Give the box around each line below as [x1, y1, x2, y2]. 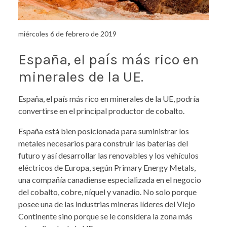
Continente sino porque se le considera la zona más [18, 211, 193, 221]
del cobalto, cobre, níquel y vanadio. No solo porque [18, 187, 197, 197]
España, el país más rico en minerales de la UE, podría [18, 94, 199, 104]
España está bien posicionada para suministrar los [18, 126, 189, 136]
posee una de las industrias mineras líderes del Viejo [18, 199, 195, 209]
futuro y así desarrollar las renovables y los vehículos [18, 150, 199, 161]
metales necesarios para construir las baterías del [18, 138, 188, 148]
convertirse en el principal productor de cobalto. [18, 106, 184, 116]
